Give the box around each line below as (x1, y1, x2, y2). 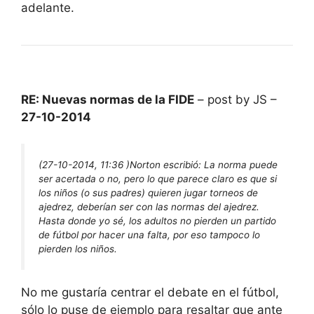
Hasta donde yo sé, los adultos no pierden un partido (39, 215, 276, 227)
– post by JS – (194, 92, 277, 107)
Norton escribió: (130, 159, 204, 171)
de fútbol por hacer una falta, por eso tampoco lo (39, 229, 260, 241)
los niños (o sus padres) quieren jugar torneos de (39, 187, 258, 199)
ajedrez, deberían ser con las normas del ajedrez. (39, 201, 259, 213)
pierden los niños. (39, 243, 117, 255)
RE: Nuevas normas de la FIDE (21, 92, 194, 107)
